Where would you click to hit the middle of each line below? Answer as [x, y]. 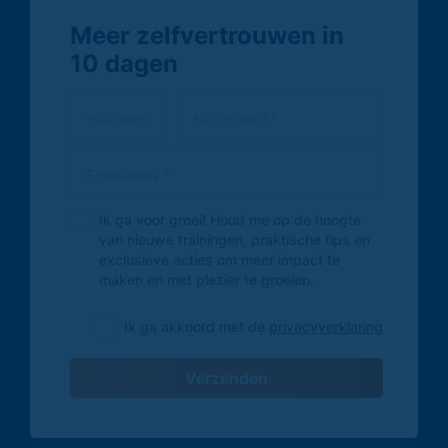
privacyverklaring [326, 326]
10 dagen [124, 63]
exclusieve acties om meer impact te [219, 259]
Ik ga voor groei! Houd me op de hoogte [230, 219]
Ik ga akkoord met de [196, 326]
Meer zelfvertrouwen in [207, 35]
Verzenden [226, 377]
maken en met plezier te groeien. [206, 279]
